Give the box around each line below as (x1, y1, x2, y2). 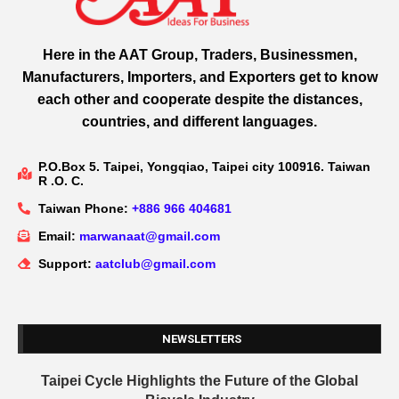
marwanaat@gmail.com (78, 229, 220, 244)
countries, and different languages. (82, 114, 317, 130)
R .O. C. (37, 174, 84, 189)
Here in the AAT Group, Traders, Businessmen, (42, 47, 357, 63)
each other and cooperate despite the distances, (37, 92, 362, 108)
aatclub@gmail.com (94, 256, 216, 272)
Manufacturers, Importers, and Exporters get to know (21, 69, 378, 85)
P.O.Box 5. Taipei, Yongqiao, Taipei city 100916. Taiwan (37, 159, 370, 175)
